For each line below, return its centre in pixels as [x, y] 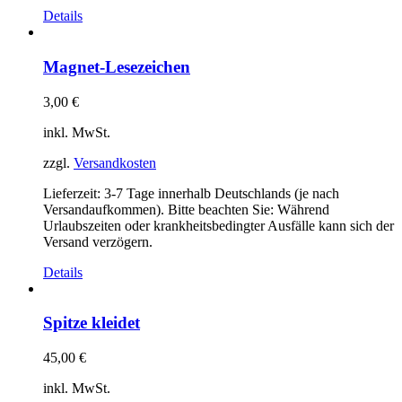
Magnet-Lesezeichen [117, 66]
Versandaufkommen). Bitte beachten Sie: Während [186, 209]
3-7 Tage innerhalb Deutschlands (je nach [222, 193]
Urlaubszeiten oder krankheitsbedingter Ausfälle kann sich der [218, 225]
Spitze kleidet [92, 323]
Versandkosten [115, 162]
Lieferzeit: [74, 193]
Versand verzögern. [98, 241]
